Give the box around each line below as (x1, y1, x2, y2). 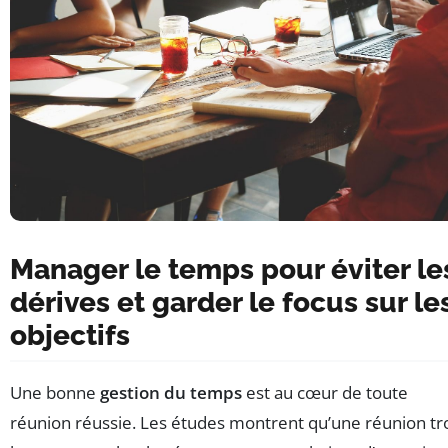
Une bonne (10, 381, 100, 405)
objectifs (10, 319, 130, 353)
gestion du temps (100, 381, 242, 405)
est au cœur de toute (242, 381, 408, 405)
